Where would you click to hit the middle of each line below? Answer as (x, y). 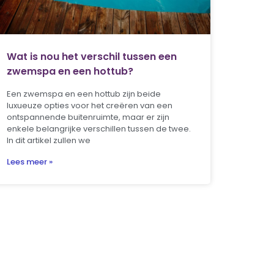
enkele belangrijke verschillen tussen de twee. (98, 129)
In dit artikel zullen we (48, 141)
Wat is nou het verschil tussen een (91, 57)
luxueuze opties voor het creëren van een (89, 106)
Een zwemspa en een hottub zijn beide (83, 94)
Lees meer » (29, 162)
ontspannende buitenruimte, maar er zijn (88, 117)
